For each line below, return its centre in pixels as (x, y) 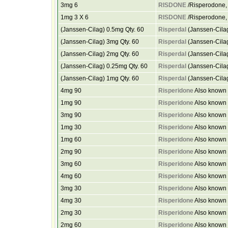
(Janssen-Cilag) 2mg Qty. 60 (99, 54)
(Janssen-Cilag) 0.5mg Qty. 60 (102, 30)
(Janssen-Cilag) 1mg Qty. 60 (99, 78)
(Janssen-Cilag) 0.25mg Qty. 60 (104, 66)
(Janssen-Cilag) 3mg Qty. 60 (99, 42)
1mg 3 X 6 (74, 17)
